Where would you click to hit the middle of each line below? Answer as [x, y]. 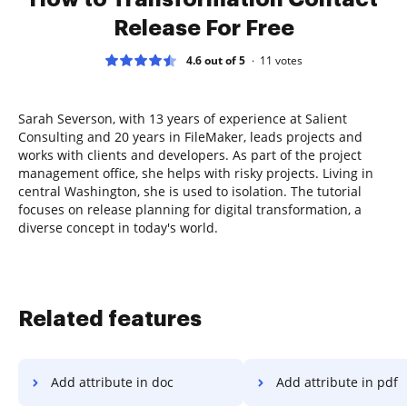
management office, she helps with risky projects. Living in [196, 173]
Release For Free [203, 28]
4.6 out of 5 [216, 60]
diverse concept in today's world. [118, 227]
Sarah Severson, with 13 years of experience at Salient [183, 118]
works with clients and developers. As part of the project [190, 154]
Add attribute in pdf [337, 382]
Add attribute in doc [112, 382]
